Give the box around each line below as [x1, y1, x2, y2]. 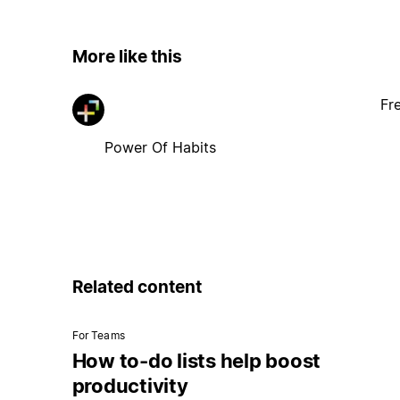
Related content [71, 276, 202, 297]
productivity [71, 374, 188, 398]
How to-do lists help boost [71, 349, 321, 373]
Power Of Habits [104, 137, 216, 156]
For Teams [71, 329, 125, 343]
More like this [71, 46, 182, 68]
